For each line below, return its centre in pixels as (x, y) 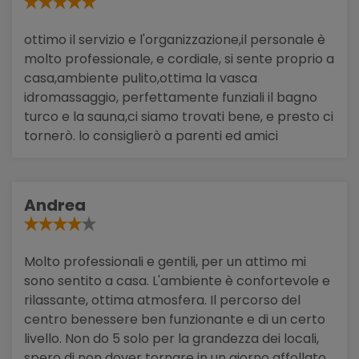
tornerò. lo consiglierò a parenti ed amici (151, 135)
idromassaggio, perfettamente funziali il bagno (171, 97)
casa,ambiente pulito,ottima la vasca (141, 78)
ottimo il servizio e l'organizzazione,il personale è (175, 39)
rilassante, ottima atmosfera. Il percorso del (162, 300)
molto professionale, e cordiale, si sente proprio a (179, 58)
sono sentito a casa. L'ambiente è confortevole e (177, 280)
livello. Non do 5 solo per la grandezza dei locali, (171, 338)
